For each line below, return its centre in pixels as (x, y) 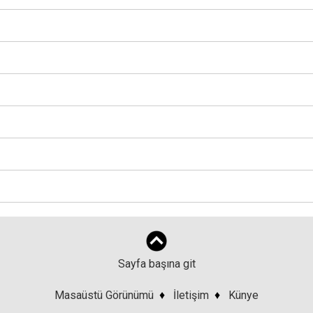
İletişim (191, 295)
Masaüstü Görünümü (104, 295)
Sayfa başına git (156, 263)
